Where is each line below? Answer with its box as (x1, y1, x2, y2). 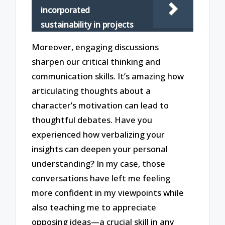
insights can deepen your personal (32, 143, 168, 155)
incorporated (41, 4, 90, 16)
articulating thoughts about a (32, 85, 151, 97)
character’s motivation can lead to (32, 99, 169, 111)
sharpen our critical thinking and (32, 56, 161, 68)
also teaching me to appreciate (32, 201, 157, 213)
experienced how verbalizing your (32, 129, 165, 141)
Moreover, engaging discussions (32, 41, 159, 53)
